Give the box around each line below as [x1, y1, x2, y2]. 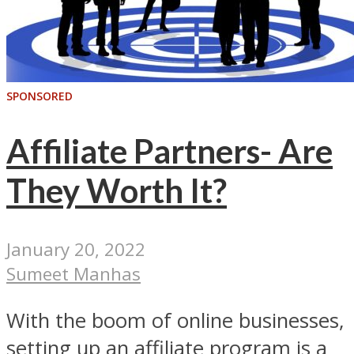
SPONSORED [6, 88, 73, 104]
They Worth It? [6, 170, 227, 210]
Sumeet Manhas [6, 262, 141, 287]
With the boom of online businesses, [6, 307, 345, 335]
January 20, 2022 [6, 237, 145, 262]
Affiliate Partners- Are [6, 130, 333, 171]
